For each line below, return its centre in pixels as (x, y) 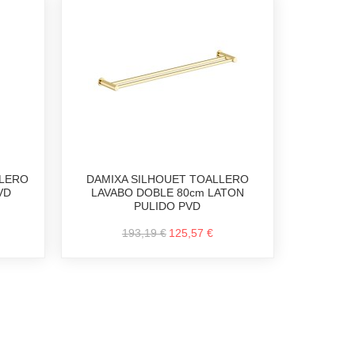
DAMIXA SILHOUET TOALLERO (167, 179)
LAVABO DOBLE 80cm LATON (167, 193)
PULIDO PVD (168, 206)
